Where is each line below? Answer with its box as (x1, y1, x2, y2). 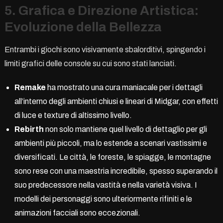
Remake (14, 83, 46, 92)
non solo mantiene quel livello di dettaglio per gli (43, 124, 207, 133)
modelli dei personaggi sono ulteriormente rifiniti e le (14, 194, 192, 203)
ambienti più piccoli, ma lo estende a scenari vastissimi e (14, 138, 207, 147)
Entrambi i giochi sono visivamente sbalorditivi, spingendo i (4, 45, 206, 54)
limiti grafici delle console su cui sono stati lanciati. (4, 59, 177, 68)
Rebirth (14, 124, 44, 133)
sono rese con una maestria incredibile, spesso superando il (14, 166, 218, 175)
